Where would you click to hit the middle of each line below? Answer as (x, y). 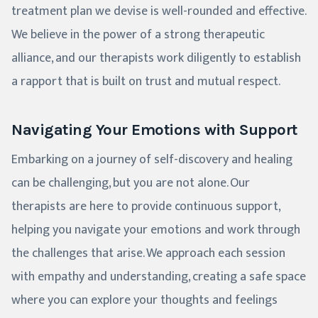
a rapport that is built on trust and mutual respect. (146, 82)
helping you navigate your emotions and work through (156, 230)
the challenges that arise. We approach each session (148, 254)
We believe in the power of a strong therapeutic (138, 35)
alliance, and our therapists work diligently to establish (156, 59)
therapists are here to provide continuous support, (146, 207)
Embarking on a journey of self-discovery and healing (152, 160)
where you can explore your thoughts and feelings (144, 301)
